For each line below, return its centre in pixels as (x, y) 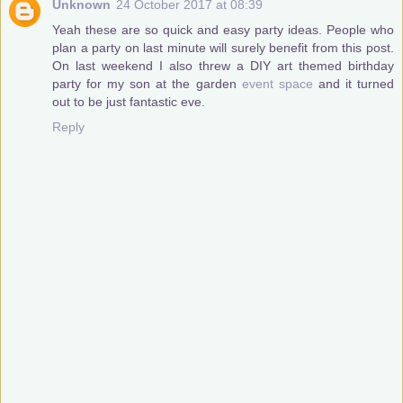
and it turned (354, 83)
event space (277, 83)
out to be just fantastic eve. (129, 101)
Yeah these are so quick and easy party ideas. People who (223, 29)
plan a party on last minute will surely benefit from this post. (223, 47)
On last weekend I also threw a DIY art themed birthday (223, 65)
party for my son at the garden (147, 83)
